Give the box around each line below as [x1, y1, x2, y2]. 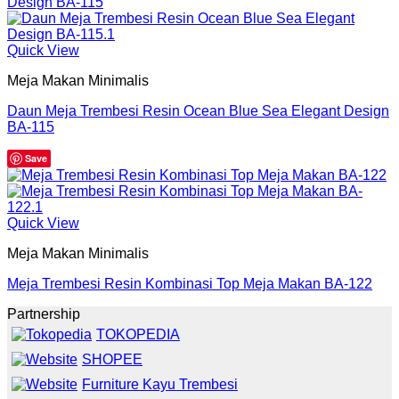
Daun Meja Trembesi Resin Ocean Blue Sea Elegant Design [7, 102, 389, 118]
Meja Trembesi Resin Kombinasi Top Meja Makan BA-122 [7, 275, 372, 291]
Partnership [7, 305, 80, 322]
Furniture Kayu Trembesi [82, 376, 238, 392]
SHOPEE [82, 351, 142, 367]
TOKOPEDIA [96, 326, 180, 342]
